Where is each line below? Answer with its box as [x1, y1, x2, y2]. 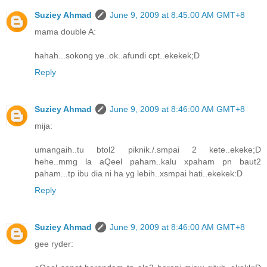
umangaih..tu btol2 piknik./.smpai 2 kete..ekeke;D [35, 144, 261, 154]
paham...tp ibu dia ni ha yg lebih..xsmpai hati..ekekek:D [35, 168, 243, 178]
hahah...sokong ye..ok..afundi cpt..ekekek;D [35, 50, 200, 60]
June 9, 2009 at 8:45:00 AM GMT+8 [110, 10, 245, 20]
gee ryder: [35, 238, 73, 249]
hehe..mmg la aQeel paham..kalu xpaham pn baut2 [35, 156, 261, 166]
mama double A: [35, 26, 96, 36]
